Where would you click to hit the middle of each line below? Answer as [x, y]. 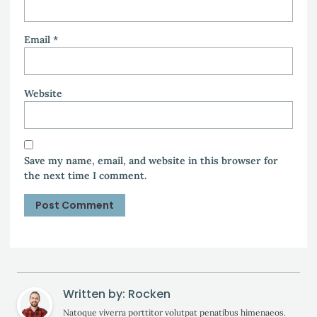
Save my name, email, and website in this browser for [151, 161]
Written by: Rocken [117, 294]
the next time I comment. [85, 176]
